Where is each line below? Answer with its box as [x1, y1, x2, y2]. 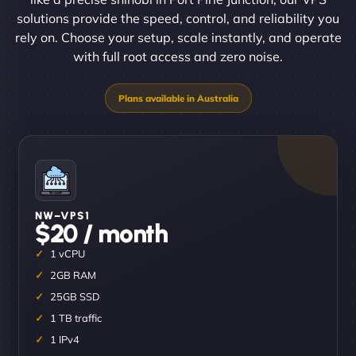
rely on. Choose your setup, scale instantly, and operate [14, 29, 342, 45]
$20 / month [35, 218, 168, 249]
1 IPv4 [50, 332, 79, 346]
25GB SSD [50, 289, 100, 303]
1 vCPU [50, 246, 85, 260]
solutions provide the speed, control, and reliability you [17, 10, 339, 26]
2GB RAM [50, 268, 96, 281]
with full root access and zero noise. [73, 48, 283, 64]
